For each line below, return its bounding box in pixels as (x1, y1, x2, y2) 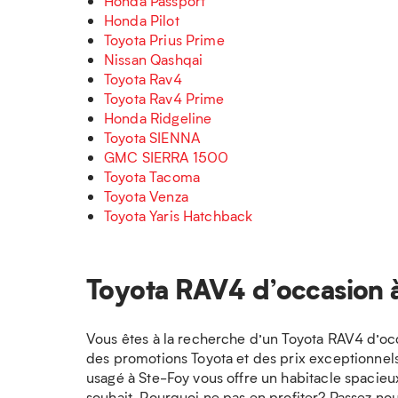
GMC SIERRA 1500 (104, 147, 229, 166)
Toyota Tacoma (104, 167, 200, 186)
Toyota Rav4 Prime (104, 89, 225, 107)
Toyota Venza (104, 187, 188, 205)
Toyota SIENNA (104, 128, 200, 147)
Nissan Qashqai (104, 50, 203, 68)
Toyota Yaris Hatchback (104, 206, 253, 225)
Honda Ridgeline (104, 108, 212, 127)
